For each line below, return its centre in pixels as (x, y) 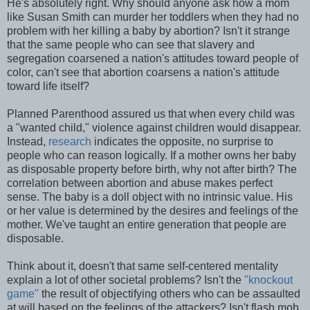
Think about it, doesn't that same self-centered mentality (143, 266)
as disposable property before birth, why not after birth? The (152, 170)
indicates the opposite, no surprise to (184, 142)
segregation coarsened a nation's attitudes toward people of (153, 59)
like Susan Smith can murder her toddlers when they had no (153, 17)
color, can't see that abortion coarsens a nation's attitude (143, 73)
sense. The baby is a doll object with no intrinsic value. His (150, 197)
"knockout (268, 280)
